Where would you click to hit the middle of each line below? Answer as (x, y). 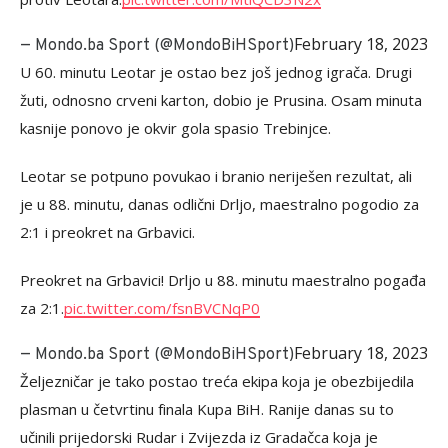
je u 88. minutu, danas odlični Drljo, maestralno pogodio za (219, 204)
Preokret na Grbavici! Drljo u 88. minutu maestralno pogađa (223, 280)
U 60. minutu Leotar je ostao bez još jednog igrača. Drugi (216, 72)
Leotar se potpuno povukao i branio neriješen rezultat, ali (216, 176)
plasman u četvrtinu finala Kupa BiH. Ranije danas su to (207, 409)
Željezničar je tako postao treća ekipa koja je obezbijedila (217, 381)
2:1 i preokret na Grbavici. (107, 232)
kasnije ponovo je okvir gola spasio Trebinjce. (175, 128)
